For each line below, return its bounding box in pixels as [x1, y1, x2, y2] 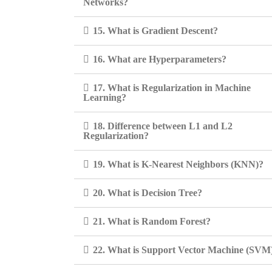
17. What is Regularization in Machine [93, 83, 251, 93]
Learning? [83, 92, 126, 103]
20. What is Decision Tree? [93, 188, 202, 198]
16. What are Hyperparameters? [93, 54, 226, 64]
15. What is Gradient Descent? [93, 25, 218, 36]
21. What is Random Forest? [93, 216, 211, 226]
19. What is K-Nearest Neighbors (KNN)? [93, 159, 263, 169]
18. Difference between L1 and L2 [93, 121, 233, 131]
